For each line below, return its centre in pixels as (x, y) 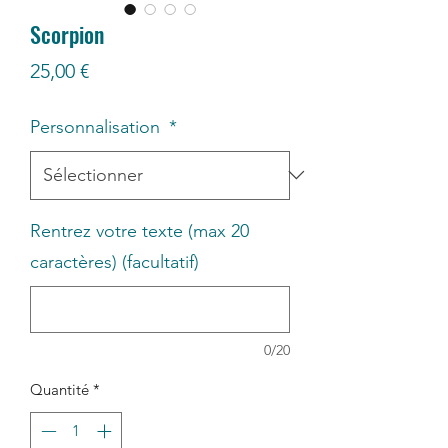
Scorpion (67, 33)
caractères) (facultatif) (114, 261)
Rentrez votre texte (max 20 (139, 230)
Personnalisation (97, 126)
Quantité (59, 389)
